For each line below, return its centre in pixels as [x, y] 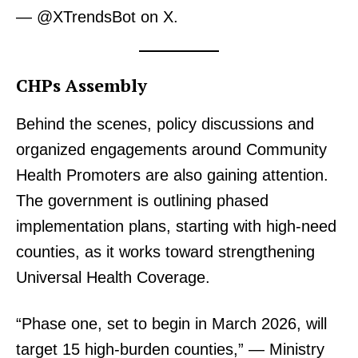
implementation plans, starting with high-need [176, 227]
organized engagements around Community [171, 150]
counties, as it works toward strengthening [165, 252]
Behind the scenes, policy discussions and [165, 124]
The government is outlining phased [142, 201]
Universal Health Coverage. [113, 278]
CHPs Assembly [82, 86]
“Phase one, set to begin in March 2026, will [171, 324]
